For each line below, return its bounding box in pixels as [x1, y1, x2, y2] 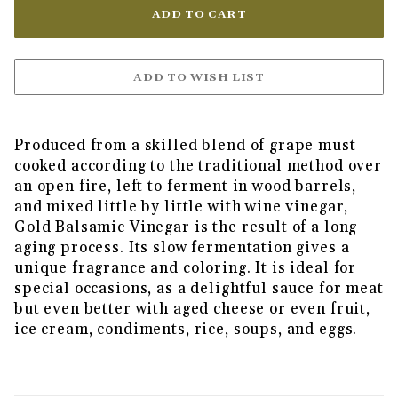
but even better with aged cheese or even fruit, [14, 299, 370, 320]
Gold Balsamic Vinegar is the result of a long [14, 218, 358, 238]
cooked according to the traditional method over [14, 156, 382, 177]
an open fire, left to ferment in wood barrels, [14, 177, 357, 197]
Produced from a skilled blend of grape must [14, 136, 356, 156]
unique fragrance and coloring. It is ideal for [14, 259, 357, 279]
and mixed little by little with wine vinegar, [14, 197, 349, 218]
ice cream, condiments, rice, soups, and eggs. [14, 320, 358, 340]
